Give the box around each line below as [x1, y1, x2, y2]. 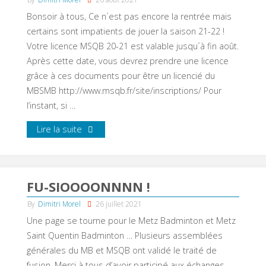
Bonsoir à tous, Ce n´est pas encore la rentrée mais [26, 10, 232, 22]
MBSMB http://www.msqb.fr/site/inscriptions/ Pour [26, 84, 221, 96]
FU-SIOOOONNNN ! [33, 177, 150, 195]
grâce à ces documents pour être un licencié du [26, 69, 215, 81]
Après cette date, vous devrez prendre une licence [26, 55, 229, 66]
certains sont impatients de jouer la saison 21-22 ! [26, 25, 224, 37]
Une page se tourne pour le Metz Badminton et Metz [26, 215, 236, 227]
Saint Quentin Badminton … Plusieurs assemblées [26, 230, 223, 242]
